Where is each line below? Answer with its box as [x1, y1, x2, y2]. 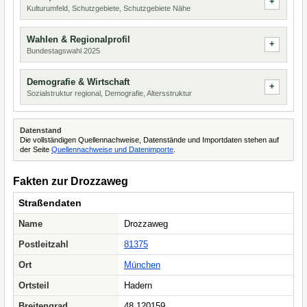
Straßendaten [19, 197, 82, 208]
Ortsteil [19, 280, 49, 291]
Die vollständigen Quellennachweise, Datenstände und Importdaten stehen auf [20, 136, 279, 144]
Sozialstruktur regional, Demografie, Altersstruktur [27, 89, 192, 97]
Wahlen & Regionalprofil [27, 34, 130, 45]
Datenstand [20, 126, 62, 134]
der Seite [20, 145, 51, 153]
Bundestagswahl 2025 [27, 47, 100, 55]
